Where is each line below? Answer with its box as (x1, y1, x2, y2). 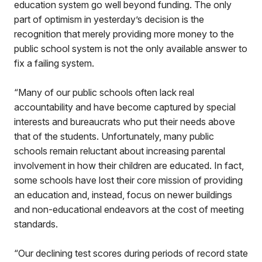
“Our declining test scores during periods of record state (14, 247, 248, 259)
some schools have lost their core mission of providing (14, 174, 243, 186)
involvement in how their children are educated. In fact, (14, 160, 244, 171)
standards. (14, 218, 60, 230)
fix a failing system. (14, 57, 94, 69)
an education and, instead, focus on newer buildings (14, 189, 232, 201)
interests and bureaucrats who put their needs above (14, 116, 235, 127)
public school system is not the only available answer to (14, 43, 247, 54)
